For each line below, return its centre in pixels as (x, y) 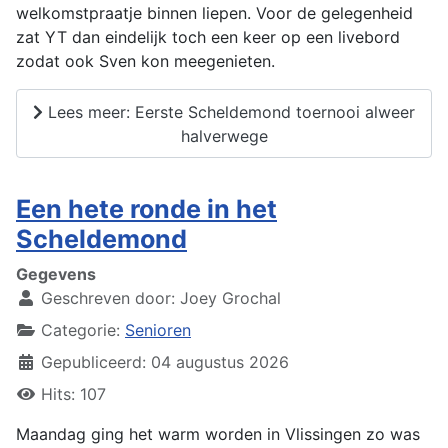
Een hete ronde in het (146, 209)
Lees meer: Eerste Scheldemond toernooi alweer (229, 111)
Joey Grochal (230, 298)
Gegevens (56, 274)
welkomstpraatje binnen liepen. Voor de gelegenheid (214, 13)
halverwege (224, 135)
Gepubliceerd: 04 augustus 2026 (165, 362)
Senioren (158, 330)
